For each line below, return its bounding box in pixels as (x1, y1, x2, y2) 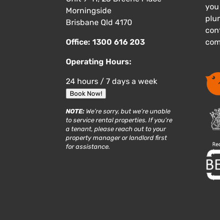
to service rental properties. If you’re (66, 116, 173, 124)
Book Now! (70, 89, 103, 97)
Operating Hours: (66, 56, 132, 66)
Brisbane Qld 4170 (66, 17, 133, 27)
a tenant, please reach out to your (66, 125, 166, 133)
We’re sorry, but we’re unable (84, 107, 171, 115)
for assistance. (66, 142, 110, 150)
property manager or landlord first (66, 134, 167, 141)
